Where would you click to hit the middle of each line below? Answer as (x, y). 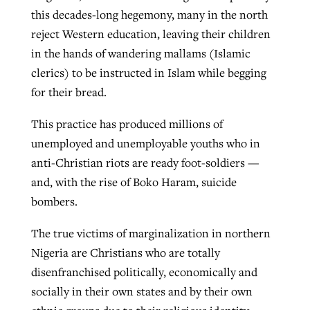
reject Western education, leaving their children (151, 34)
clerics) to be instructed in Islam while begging (148, 73)
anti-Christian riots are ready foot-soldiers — (145, 163)
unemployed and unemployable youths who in (145, 144)
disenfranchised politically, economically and (144, 272)
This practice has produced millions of (127, 124)
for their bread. (69, 92)
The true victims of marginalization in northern (151, 233)
